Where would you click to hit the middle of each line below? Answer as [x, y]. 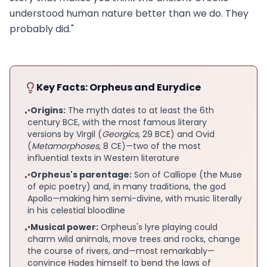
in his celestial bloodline [76, 210]
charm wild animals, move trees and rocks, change [134, 239]
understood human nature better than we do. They [129, 13]
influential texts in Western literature [103, 158]
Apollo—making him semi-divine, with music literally [135, 198]
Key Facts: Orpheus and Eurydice [119, 87]
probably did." [42, 29]
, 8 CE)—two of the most [150, 146]
